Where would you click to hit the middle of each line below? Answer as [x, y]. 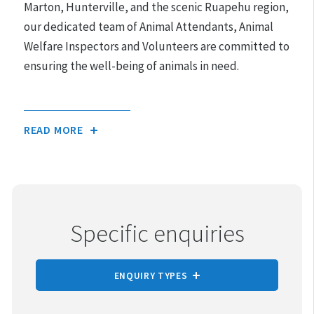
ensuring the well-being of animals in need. [131, 66]
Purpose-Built [59, 98]
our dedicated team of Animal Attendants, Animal [148, 27]
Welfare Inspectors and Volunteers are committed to [156, 47]
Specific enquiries [157, 233]
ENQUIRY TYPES [151, 275]
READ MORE [54, 130]
